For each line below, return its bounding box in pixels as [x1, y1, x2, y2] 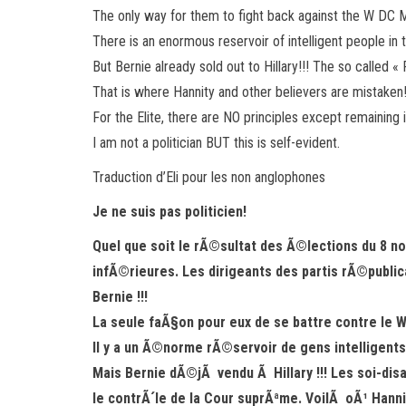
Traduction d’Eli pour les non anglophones [92, 169, 325, 186]
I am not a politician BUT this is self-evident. [92, 134, 340, 151]
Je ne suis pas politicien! [92, 203, 246, 220]
